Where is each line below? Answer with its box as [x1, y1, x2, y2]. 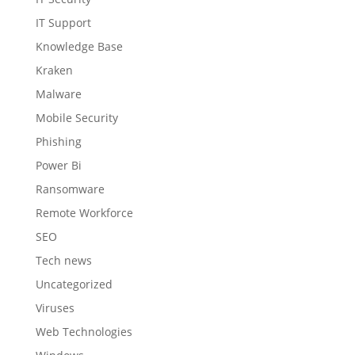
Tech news [35, 252, 92, 268]
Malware [35, 86, 82, 101]
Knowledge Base [35, 38, 123, 54]
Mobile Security [35, 109, 118, 125]
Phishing [35, 133, 82, 149]
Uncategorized [35, 276, 113, 292]
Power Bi [35, 157, 82, 173]
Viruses [35, 300, 74, 315]
